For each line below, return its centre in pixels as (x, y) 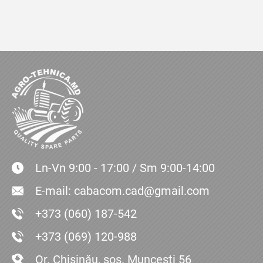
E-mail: (55, 191)
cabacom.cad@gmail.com (142, 191)
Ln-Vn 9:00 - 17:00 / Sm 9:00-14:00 (125, 168)
